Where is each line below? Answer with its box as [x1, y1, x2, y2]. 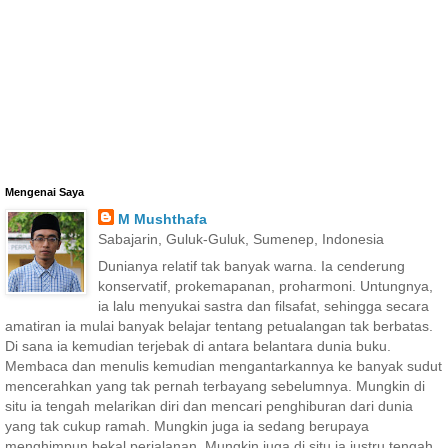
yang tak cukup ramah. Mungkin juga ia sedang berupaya [5, 418, 369, 435]
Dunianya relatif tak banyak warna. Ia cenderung [97, 258, 405, 275]
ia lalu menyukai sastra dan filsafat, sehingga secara [97, 298, 429, 315]
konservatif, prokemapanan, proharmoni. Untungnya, [97, 278, 433, 295]
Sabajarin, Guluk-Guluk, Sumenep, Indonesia [97, 231, 384, 248]
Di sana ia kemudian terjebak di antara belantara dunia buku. [5, 338, 391, 355]
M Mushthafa [117, 211, 207, 228]
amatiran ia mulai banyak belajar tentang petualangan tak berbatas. [5, 318, 433, 335]
